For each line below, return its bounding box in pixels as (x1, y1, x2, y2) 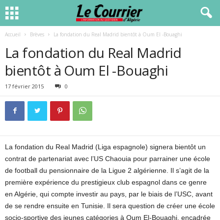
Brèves (30, 31, 44, 38)
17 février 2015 (5, 82, 44, 90)
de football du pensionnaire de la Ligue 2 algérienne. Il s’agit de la (5, 166, 209, 174)
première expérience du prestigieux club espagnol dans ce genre (5, 178, 207, 186)
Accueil (5, 31, 21, 38)
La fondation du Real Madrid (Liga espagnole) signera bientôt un (5, 143, 206, 151)
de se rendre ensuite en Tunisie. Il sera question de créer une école (5, 202, 215, 210)
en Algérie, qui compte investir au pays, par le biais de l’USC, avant (5, 190, 213, 198)
